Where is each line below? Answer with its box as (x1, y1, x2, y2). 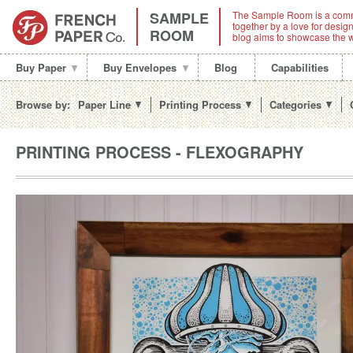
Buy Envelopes (103, 60, 176, 75)
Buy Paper (16, 60, 66, 75)
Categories (269, 97, 321, 112)
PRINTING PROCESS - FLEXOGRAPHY (16, 140, 303, 163)
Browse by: (16, 97, 70, 112)
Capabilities (271, 60, 329, 75)
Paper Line (78, 97, 131, 112)
